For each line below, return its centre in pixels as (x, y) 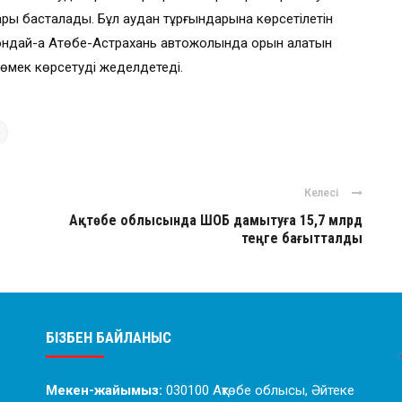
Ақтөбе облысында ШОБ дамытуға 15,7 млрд (216, 220)
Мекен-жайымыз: (105, 390)
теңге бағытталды (302, 238)
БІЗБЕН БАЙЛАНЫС (108, 337)
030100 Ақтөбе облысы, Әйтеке (260, 390)
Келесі (321, 193)
